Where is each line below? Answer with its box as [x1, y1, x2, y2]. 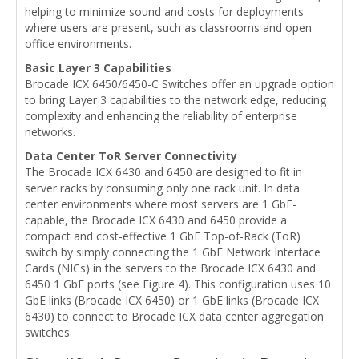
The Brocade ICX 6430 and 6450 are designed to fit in [25, 163, 302, 179]
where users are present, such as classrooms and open [25, 19, 312, 35]
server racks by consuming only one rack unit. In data [25, 179, 300, 196]
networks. [25, 123, 75, 139]
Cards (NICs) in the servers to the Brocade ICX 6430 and [25, 260, 316, 276]
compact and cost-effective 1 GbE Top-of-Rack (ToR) [25, 228, 301, 244]
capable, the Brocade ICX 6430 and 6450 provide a [25, 212, 287, 228]
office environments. [25, 35, 131, 51]
